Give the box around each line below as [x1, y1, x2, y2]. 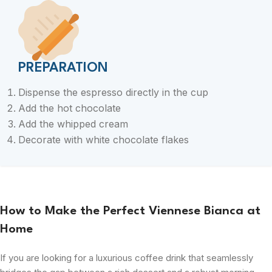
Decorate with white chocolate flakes [18, 133, 189, 146]
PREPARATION [18, 61, 108, 75]
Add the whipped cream [18, 117, 128, 130]
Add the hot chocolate [18, 101, 121, 114]
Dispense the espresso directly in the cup [18, 86, 208, 98]
